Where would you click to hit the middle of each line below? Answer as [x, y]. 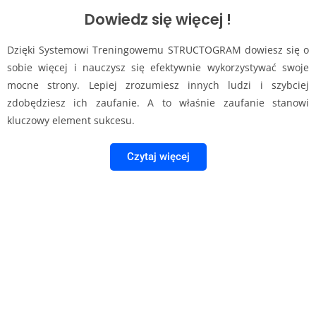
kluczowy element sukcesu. [71, 121]
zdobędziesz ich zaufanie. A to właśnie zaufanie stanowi [158, 103]
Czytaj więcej [158, 157]
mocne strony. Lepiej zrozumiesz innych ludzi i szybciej [158, 85]
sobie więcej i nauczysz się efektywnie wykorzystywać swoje [158, 68]
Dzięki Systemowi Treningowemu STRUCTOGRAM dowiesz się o [158, 50]
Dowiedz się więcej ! [158, 20]
